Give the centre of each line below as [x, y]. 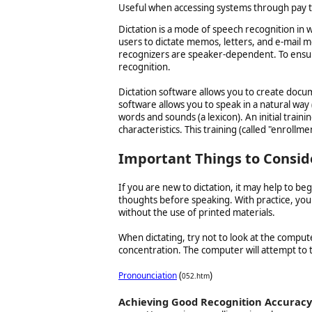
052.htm [196, 275]
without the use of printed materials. [197, 212]
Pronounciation [148, 275]
